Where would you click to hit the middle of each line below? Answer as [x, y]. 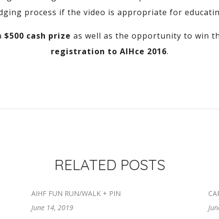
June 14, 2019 [52, 208]
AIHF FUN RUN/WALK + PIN [76, 193]
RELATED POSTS [109, 165]
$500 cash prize [37, 36]
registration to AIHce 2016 [109, 51]
